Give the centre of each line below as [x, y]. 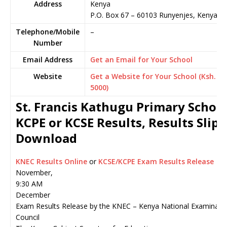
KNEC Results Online [52, 161]
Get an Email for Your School [141, 60]
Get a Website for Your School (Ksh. [153, 76]
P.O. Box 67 [109, 15]
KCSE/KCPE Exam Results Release [156, 161]
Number [48, 43]
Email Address [48, 60]
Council [28, 217]
